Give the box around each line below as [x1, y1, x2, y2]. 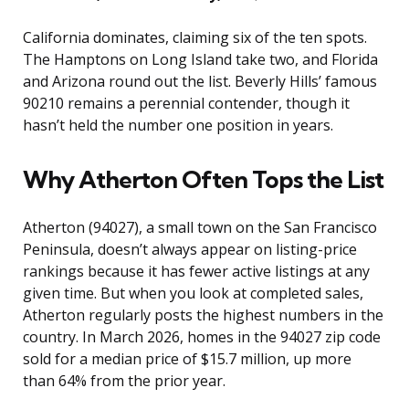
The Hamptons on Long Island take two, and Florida [23, 49, 378, 70]
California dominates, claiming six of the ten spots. [23, 27, 367, 48]
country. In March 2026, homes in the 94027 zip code [23, 327, 381, 348]
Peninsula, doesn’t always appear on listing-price [23, 239, 357, 260]
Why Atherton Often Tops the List [23, 164, 383, 195]
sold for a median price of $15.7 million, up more [23, 349, 351, 370]
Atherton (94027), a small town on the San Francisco [23, 217, 377, 238]
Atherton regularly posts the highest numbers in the [23, 305, 383, 326]
